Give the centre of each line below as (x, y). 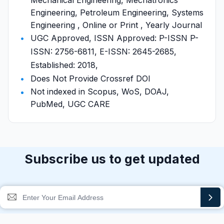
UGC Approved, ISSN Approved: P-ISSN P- (114, 38)
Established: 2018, (64, 65)
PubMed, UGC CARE (70, 104)
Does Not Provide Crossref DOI (90, 78)
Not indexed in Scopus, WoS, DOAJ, (100, 91)
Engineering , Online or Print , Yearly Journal (116, 25)
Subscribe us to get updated (112, 159)
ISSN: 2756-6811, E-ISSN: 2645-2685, (103, 51)
